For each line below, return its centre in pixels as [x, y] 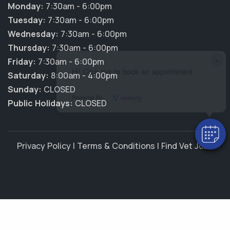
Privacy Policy [44, 146]
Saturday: [28, 75]
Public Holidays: [40, 103]
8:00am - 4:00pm [83, 75]
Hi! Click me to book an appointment [132, 72]
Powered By [88, 97]
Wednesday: [33, 34]
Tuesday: [27, 20]
